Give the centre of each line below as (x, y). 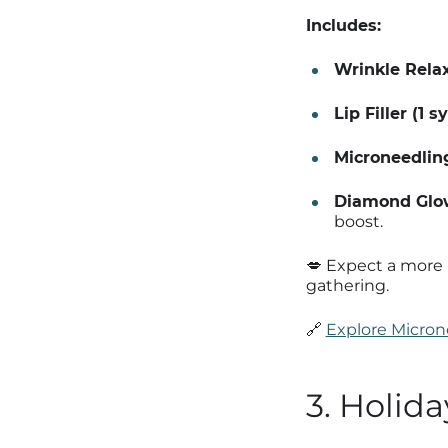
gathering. (347, 285)
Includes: (343, 25)
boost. (358, 221)
